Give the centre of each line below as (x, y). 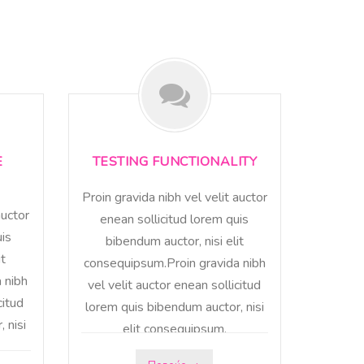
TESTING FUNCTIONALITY (174, 162)
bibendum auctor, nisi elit (174, 242)
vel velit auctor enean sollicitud (175, 286)
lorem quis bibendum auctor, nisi (174, 308)
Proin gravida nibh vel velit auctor (174, 198)
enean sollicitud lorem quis (175, 220)
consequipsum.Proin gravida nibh (174, 264)
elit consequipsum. (174, 329)
